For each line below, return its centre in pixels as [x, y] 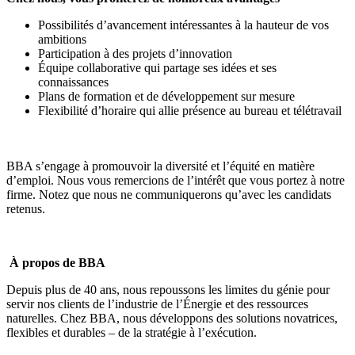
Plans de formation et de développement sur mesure [166, 97]
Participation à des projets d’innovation [135, 54]
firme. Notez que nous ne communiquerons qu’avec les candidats [169, 195]
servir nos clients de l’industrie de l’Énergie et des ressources [157, 304]
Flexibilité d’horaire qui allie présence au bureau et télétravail [190, 111]
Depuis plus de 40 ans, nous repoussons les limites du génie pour [168, 290]
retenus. [26, 209]
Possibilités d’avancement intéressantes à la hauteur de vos [183, 25]
